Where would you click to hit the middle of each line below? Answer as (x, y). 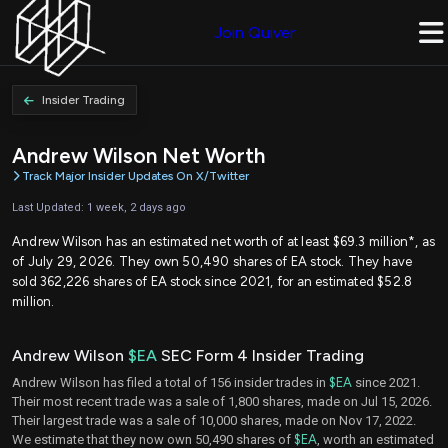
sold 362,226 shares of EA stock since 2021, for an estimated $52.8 (212, 281)
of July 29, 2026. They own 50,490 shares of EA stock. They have (212, 261)
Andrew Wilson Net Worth (138, 156)
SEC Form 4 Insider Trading (260, 355)
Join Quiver (254, 32)
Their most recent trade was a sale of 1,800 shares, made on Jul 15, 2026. (222, 401)
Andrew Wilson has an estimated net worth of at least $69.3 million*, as (224, 241)
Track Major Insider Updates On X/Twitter (135, 176)
